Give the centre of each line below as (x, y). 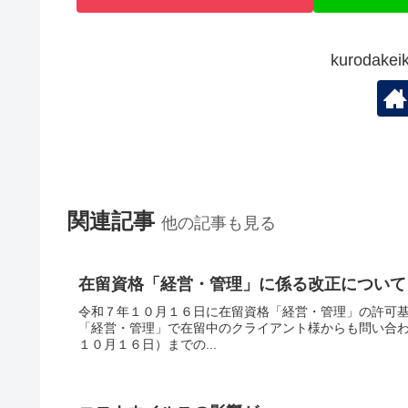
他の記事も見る (219, 223)
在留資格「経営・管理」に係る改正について (242, 285)
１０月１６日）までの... (148, 345)
